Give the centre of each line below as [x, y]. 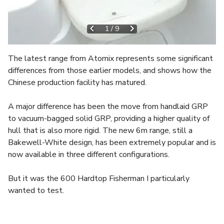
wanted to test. [36, 190]
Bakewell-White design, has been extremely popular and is [112, 142]
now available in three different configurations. [89, 154]
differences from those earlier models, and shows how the [110, 70]
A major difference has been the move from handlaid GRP [108, 106]
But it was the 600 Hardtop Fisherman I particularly [99, 178]
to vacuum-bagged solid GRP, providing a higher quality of [109, 118]
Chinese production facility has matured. [77, 82]
